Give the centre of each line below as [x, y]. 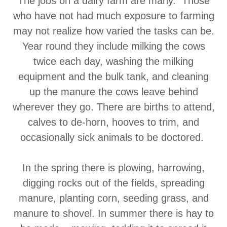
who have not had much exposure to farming [113, 16]
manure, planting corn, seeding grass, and [113, 198]
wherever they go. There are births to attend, [113, 107]
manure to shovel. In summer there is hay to [113, 213]
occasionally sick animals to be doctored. [113, 137]
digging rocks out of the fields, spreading [113, 183]
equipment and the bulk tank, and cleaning [113, 77]
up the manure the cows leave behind [113, 92]
